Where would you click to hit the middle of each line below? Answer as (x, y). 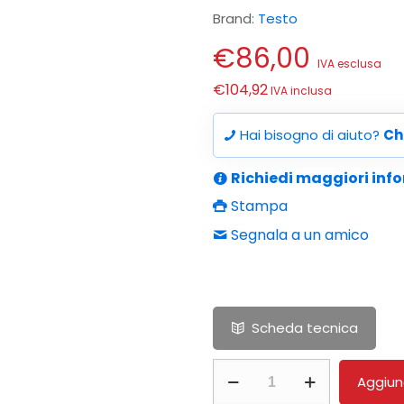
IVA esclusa (349, 64)
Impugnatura (260, 370)
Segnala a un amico (298, 235)
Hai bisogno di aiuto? (310, 135)
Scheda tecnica (305, 328)
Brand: (235, 18)
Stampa (257, 206)
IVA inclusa (300, 91)
